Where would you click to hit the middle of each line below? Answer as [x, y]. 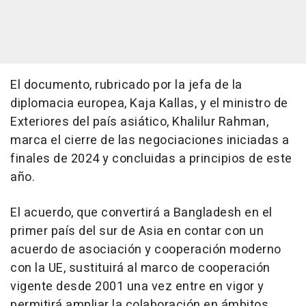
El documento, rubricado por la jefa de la [126, 85]
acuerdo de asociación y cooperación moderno [146, 250]
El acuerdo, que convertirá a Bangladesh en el [141, 213]
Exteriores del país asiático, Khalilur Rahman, [139, 122]
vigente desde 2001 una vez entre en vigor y [137, 287]
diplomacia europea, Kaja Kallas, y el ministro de [149, 103]
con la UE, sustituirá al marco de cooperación [140, 268]
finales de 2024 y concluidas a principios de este [151, 159]
